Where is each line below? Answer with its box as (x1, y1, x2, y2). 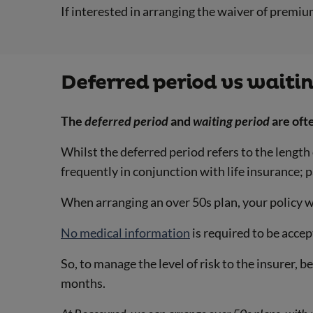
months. (61, 275, 105, 291)
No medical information (61, 224, 190, 240)
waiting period (193, 112, 270, 129)
